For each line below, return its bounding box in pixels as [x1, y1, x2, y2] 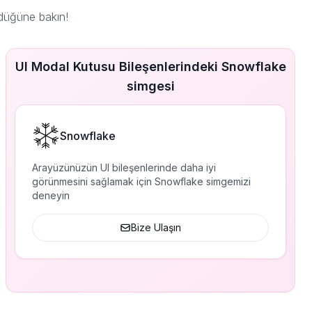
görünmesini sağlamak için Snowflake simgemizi [32, 175, 251, 187]
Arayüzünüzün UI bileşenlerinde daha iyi [32, 162, 216, 173]
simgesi [126, 79, 175, 93]
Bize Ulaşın [131, 221, 181, 233]
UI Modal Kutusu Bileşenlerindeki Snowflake [15, 59, 286, 74]
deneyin [32, 189, 70, 201]
